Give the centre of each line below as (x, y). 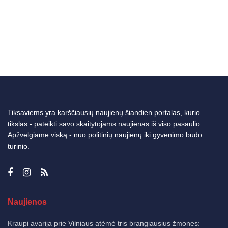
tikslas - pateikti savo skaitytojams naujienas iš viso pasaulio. (105, 123)
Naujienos (27, 202)
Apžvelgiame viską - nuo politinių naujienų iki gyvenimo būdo (105, 135)
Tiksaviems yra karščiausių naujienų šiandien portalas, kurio (104, 112)
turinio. (19, 146)
